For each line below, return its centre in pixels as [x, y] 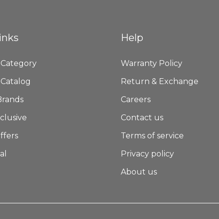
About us [139, 172]
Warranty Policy [151, 64]
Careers [135, 100]
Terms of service [152, 136]
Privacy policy [147, 154]
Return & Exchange [159, 82]
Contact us [142, 118]
